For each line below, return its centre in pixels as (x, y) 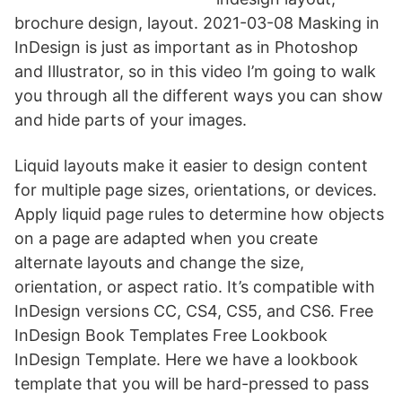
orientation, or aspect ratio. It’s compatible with (195, 287)
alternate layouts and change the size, (159, 262)
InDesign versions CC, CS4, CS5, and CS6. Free (194, 311)
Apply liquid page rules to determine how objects (199, 214)
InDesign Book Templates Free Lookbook (171, 335)
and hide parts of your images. (131, 120)
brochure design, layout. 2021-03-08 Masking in (197, 23)
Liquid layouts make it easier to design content (191, 166)
